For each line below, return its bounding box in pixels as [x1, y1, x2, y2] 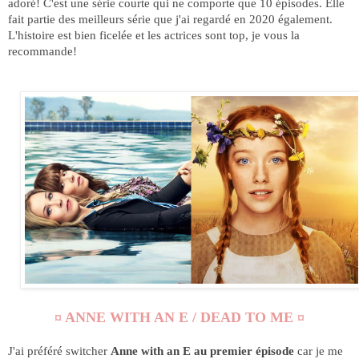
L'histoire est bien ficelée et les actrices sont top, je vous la [8, 28, 300, 42]
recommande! [8, 44, 77, 58]
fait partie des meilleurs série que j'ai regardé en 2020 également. [8, 12, 333, 26]
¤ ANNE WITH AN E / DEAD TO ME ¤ [54, 309, 305, 326]
